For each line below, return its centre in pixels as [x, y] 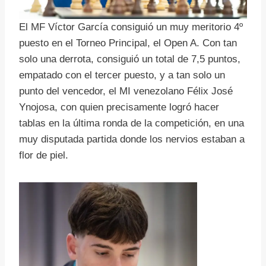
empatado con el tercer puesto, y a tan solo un [122, 75]
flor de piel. [44, 156]
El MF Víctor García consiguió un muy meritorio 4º [131, 27]
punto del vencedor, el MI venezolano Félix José [126, 91]
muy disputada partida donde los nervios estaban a [132, 140]
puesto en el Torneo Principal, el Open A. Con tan [128, 43]
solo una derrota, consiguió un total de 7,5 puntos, [130, 59]
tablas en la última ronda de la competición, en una [132, 123]
